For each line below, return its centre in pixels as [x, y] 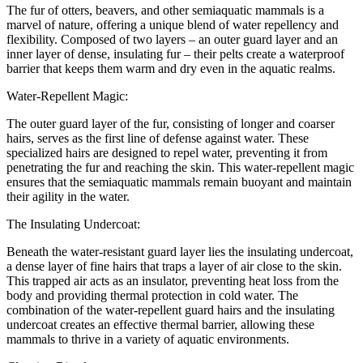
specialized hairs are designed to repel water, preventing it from [167, 152]
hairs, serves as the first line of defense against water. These [158, 138]
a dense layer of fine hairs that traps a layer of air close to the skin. [174, 266]
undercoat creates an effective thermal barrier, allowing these [160, 324]
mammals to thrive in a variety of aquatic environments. [148, 339]
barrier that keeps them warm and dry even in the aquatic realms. [171, 68]
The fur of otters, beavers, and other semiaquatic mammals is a [165, 10]
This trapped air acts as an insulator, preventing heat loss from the [173, 280]
